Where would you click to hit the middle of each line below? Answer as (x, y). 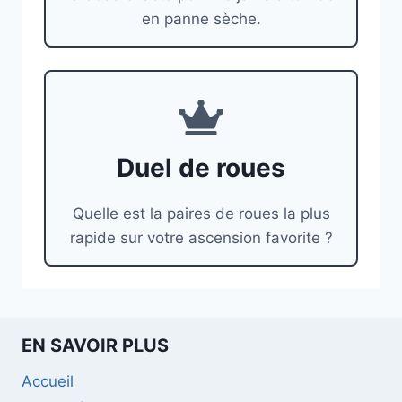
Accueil (48, 381)
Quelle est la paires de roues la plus (201, 214)
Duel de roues (201, 168)
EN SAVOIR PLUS (95, 346)
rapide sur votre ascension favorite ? (201, 238)
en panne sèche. (201, 18)
